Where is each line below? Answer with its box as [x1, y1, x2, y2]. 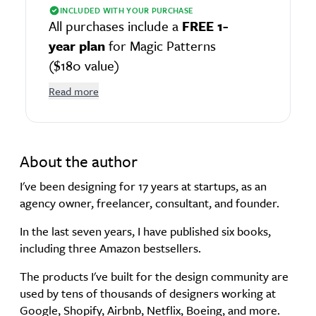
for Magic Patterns [105, 35, 216, 55]
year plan [49, 35, 105, 55]
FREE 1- [182, 16, 228, 35]
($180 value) [49, 55, 119, 75]
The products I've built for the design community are [20, 267, 288, 285]
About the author [20, 149, 138, 173]
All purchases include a [49, 16, 182, 35]
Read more [49, 83, 99, 99]
